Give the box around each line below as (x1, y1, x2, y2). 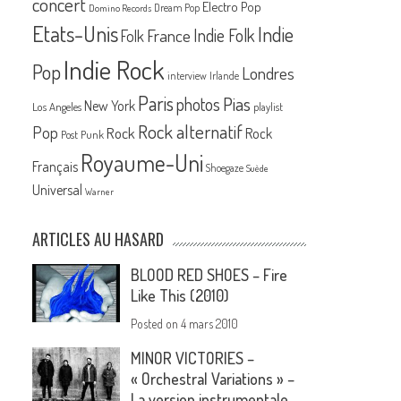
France (147, 24, 192, 47)
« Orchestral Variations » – (131, 369, 295, 389)
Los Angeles (32, 99, 82, 115)
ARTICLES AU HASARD (32, 227, 165, 252)
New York (84, 97, 136, 115)
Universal (32, 181, 83, 200)
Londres (242, 62, 295, 85)
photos (176, 93, 221, 116)
